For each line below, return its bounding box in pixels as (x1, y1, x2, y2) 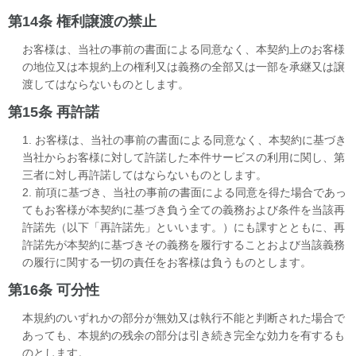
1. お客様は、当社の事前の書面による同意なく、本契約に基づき (22, 133, 346, 146)
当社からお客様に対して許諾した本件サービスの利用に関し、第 (22, 150, 345, 164)
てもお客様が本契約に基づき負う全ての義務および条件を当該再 (22, 203, 345, 216)
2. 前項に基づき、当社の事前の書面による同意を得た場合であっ (22, 185, 346, 199)
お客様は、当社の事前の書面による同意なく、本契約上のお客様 (22, 42, 345, 56)
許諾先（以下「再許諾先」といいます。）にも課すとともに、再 (22, 220, 345, 234)
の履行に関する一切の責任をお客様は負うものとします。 (22, 255, 311, 269)
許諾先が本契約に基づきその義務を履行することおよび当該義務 (22, 238, 345, 251)
